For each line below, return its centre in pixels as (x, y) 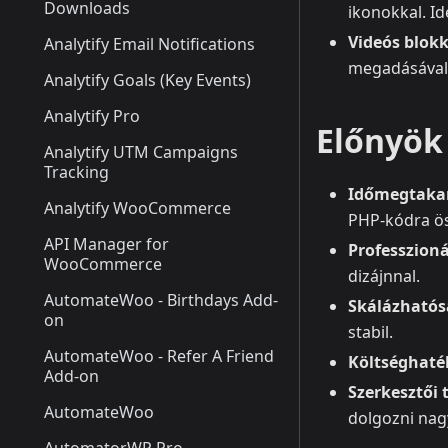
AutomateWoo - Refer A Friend (159, 356)
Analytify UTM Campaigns (141, 152)
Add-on (71, 376)
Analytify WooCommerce (137, 208)
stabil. (370, 332)
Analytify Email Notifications (149, 44)
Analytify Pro (92, 116)
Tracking (76, 172)
